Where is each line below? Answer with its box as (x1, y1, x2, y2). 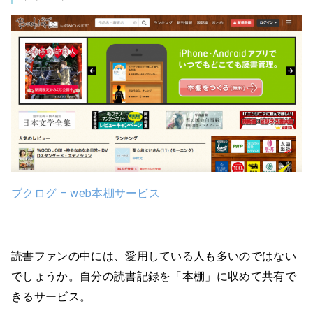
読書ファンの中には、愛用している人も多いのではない (11, 249, 296, 263)
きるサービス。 (11, 289, 92, 303)
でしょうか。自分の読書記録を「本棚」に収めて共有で (11, 269, 297, 283)
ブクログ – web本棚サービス (11, 186, 161, 200)
